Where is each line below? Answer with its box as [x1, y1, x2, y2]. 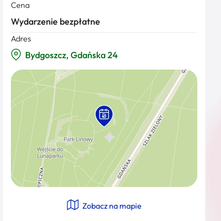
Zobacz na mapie [81, 201, 142, 211]
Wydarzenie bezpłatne [11, 16, 100, 27]
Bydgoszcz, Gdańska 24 [25, 49, 118, 61]
